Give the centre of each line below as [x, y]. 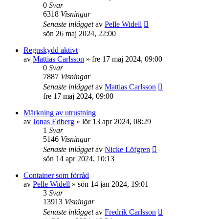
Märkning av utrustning [60, 113]
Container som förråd [56, 175]
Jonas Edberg [54, 122]
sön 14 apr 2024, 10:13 [79, 159]
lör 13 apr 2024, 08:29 [117, 122]
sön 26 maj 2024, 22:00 [79, 34]
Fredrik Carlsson [130, 212]
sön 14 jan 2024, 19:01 [113, 184]
